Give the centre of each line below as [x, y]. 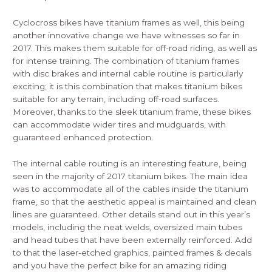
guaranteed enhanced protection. [83, 137]
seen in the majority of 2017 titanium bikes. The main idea [131, 176]
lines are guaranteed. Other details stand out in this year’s [132, 214]
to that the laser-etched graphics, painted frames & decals [132, 252]
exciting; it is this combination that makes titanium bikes [128, 86]
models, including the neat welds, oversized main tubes [128, 227]
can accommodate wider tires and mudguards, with [120, 124]
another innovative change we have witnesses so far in [127, 35]
